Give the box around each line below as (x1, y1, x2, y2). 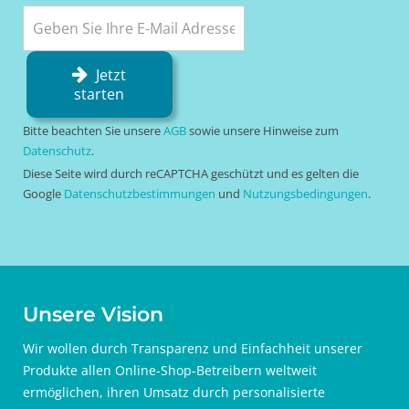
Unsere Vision (23, 301, 163, 327)
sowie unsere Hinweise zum (186, 122, 339, 140)
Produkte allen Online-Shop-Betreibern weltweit (23, 362, 317, 380)
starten (74, 84, 125, 105)
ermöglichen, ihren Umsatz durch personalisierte (23, 383, 325, 402)
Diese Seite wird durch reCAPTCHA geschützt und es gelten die (23, 165, 359, 183)
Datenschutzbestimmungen (64, 185, 215, 203)
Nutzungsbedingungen (243, 185, 368, 203)
